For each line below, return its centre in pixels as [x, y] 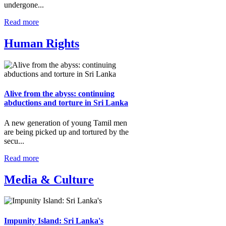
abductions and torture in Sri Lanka [66, 103]
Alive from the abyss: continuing [59, 94]
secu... [14, 141]
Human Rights [42, 44]
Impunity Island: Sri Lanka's [54, 220]
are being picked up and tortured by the [66, 132]
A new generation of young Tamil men [66, 123]
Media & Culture [49, 179]
